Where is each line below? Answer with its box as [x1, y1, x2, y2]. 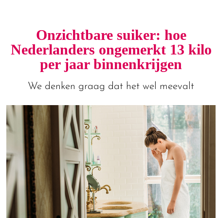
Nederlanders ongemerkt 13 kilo [10, 41, 212, 58]
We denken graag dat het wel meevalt [28, 81, 195, 91]
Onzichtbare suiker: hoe [36, 26, 186, 43]
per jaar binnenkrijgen [40, 55, 182, 73]
